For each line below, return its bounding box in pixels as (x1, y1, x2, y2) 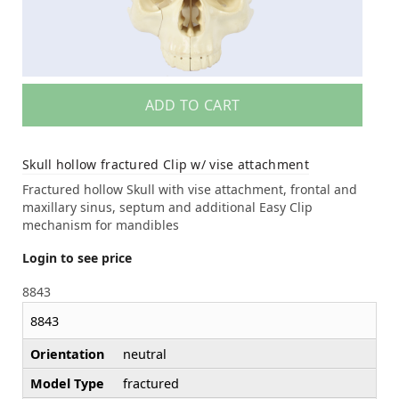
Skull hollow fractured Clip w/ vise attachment (22, 155, 309, 173)
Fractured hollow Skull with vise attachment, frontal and (22, 180, 357, 198)
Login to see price (22, 248, 132, 266)
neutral (123, 345, 167, 362)
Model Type (30, 374, 104, 392)
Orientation (30, 345, 104, 362)
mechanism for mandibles (22, 216, 179, 233)
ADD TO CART (144, 94, 240, 115)
